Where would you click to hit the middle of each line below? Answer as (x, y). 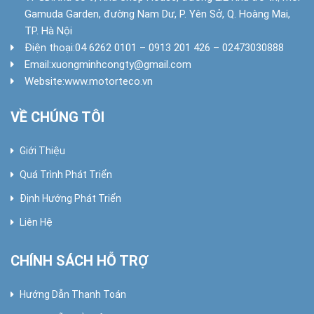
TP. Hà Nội (48, 31)
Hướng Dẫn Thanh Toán (73, 295)
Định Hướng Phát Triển (70, 198)
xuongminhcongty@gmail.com (121, 65)
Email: (38, 65)
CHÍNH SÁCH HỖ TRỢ (80, 261)
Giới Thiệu (42, 150)
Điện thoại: (50, 48)
